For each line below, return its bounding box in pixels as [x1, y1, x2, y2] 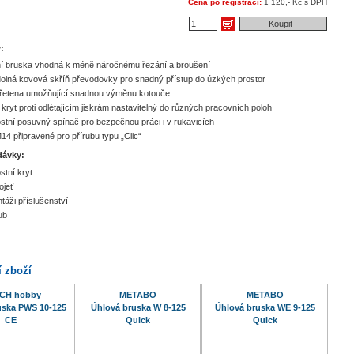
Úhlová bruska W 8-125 [90, 303, 186, 313]
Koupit [268, 18, 292, 28]
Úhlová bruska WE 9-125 [215, 303, 315, 313]
